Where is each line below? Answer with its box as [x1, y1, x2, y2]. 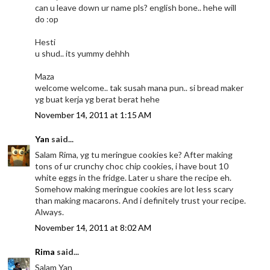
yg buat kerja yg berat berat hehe [35, 93, 160, 104]
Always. [35, 206, 64, 217]
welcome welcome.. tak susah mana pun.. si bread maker [35, 82, 244, 93]
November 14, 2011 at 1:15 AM [35, 109, 152, 120]
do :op [35, 13, 59, 24]
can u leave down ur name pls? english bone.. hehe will [35, 2, 237, 13]
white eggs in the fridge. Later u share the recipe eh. [35, 172, 232, 183]
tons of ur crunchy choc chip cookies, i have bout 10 [35, 160, 229, 171]
